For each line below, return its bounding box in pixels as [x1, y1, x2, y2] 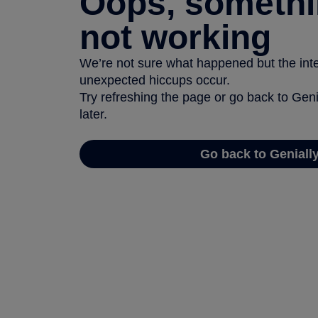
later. [79, 106, 107, 121]
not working [79, 18, 271, 56]
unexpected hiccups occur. [79, 72, 230, 87]
